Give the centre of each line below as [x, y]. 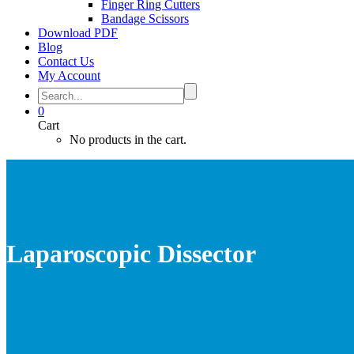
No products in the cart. [128, 139]
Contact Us [66, 61]
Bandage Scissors [145, 19]
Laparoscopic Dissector [131, 254]
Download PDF [78, 33]
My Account [69, 75]
